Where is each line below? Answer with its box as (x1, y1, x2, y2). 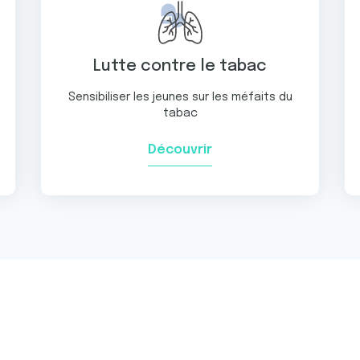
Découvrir (148, 143, 212, 157)
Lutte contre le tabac (93, 58, 267, 75)
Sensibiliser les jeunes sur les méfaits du (67, 92, 292, 103)
